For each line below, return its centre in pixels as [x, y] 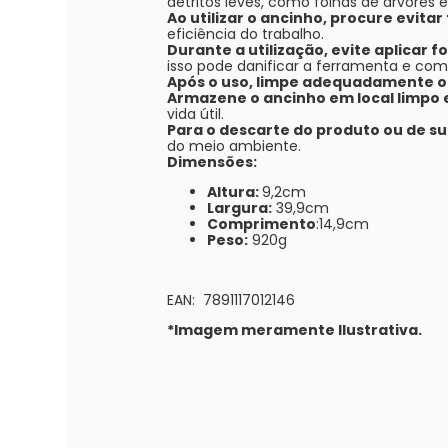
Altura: [235, 191]
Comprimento [262, 223]
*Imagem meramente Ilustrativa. [295, 329]
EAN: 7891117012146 [231, 299]
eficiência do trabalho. [246, 33]
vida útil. [196, 113]
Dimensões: [212, 161]
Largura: [240, 207]
